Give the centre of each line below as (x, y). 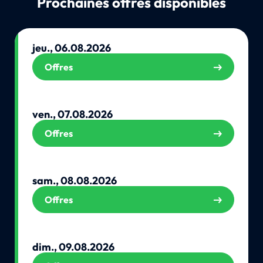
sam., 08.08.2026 (74, 181)
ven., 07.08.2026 (72, 114)
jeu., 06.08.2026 (71, 48)
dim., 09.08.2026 (73, 247)
